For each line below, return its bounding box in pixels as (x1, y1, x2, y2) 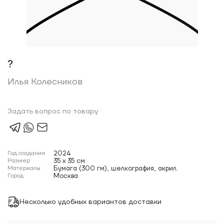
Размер (7, 157, 30, 164)
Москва (53, 172, 78, 180)
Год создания (7, 149, 45, 157)
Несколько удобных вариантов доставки (19, 197, 161, 206)
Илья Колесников (7, 76, 82, 87)
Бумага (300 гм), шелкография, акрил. (53, 164, 178, 172)
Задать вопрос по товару (7, 107, 98, 116)
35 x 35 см (53, 157, 85, 165)
